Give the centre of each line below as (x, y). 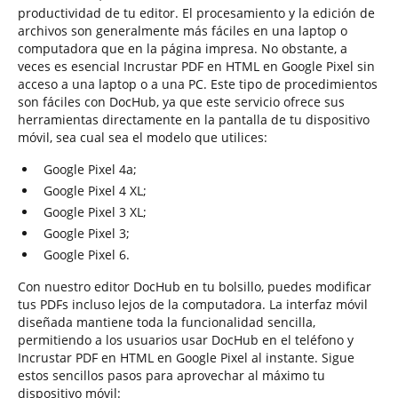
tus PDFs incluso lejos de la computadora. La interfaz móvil (193, 304)
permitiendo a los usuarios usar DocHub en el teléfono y (186, 340)
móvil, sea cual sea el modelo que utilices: (143, 137)
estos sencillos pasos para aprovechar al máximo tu (171, 375)
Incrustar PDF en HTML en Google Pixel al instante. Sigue (186, 358)
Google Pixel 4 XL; (95, 191)
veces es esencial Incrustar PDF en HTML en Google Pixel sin (196, 66)
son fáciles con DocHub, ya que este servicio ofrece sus (181, 102)
